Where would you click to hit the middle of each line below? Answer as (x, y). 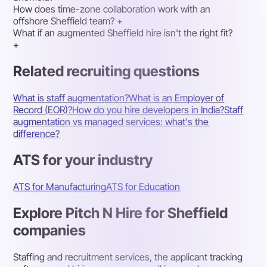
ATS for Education (143, 186)
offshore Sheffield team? (64, 21)
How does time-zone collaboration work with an (112, 9)
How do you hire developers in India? (148, 110)
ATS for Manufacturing (60, 186)
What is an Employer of (177, 98)
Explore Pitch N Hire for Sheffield (121, 213)
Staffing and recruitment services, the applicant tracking (128, 257)
